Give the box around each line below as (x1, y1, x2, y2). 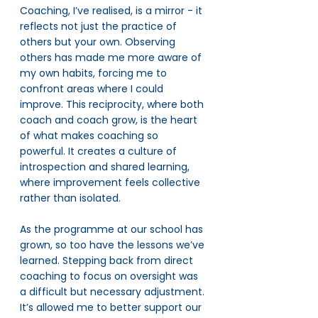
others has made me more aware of (20, 50, 204, 65)
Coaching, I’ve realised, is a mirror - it (20, 4, 205, 18)
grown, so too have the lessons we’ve (20, 238, 207, 252)
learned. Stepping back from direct (20, 253, 196, 268)
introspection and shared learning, (20, 160, 192, 174)
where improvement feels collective (20, 175, 203, 190)
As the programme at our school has (20, 222, 206, 236)
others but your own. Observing (20, 35, 178, 49)
